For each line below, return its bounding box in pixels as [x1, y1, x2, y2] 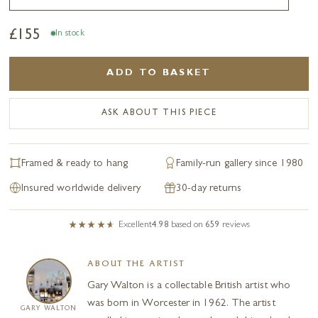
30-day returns [176, 183, 242, 194]
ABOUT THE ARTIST [87, 260, 185, 269]
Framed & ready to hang [21, 158, 128, 170]
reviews [221, 220, 250, 230]
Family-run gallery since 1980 [176, 158, 304, 170]
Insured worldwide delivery [21, 183, 141, 194]
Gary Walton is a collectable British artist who [87, 280, 291, 292]
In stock [55, 29, 85, 38]
